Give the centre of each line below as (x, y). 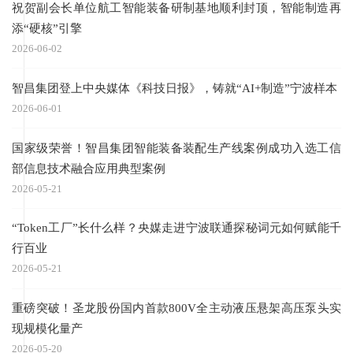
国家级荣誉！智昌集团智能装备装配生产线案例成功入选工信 (176, 147)
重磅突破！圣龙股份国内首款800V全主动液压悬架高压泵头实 (176, 308)
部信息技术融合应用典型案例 (89, 168)
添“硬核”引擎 (47, 28)
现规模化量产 (48, 329)
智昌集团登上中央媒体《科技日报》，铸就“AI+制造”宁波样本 (175, 87)
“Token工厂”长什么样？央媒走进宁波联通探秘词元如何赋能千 (176, 228)
